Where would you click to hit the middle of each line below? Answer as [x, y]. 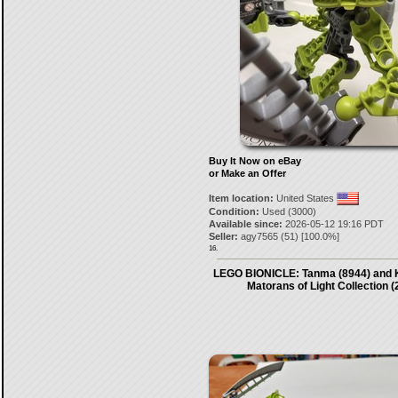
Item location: [241, 198]
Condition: [234, 211]
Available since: [245, 224]
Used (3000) [287, 211]
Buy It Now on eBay [255, 161]
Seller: [223, 236]
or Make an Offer [247, 173]
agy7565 [259, 236]
